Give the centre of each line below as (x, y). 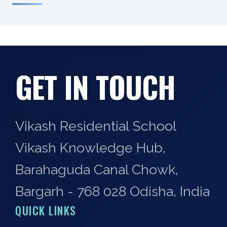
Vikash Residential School (96, 126)
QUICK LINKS (46, 211)
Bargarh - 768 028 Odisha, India (112, 192)
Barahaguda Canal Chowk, (97, 170)
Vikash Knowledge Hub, (90, 148)
